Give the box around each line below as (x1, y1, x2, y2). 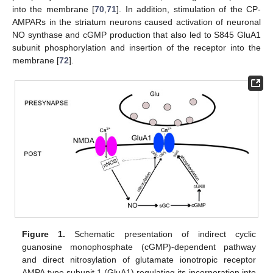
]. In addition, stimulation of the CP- (116, 4, 261, 15)
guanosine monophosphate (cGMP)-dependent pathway (22, 241, 256, 252)
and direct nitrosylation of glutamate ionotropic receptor (22, 254, 256, 264)
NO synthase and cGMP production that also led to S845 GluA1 (12, 30, 261, 40)
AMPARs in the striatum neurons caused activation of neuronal (12, 17, 261, 27)
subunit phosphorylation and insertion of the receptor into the (12, 43, 261, 53)
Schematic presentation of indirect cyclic (65, 229, 256, 239)
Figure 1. (22, 229, 66, 239)
